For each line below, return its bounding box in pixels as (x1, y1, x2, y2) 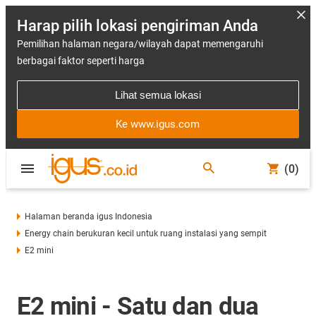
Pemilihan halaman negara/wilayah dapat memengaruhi (17, 38, 263, 49)
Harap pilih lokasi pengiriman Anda (17, 17, 258, 35)
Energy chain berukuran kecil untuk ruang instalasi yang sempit (25, 229, 267, 238)
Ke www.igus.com (116, 118, 200, 130)
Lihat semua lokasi (115, 89, 201, 101)
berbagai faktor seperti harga (17, 55, 145, 66)
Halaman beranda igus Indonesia (25, 212, 153, 221)
